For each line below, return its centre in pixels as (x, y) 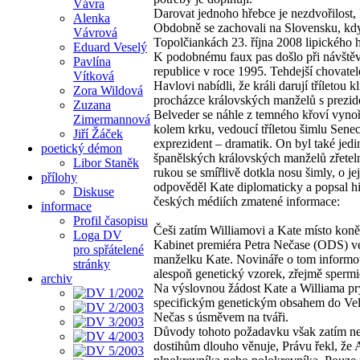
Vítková (94, 76)
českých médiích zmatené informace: (247, 201)
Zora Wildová (108, 90)
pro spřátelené (108, 249)
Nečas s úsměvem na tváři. (221, 317)
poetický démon (82, 148)
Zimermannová (112, 119)
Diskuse (94, 191)
